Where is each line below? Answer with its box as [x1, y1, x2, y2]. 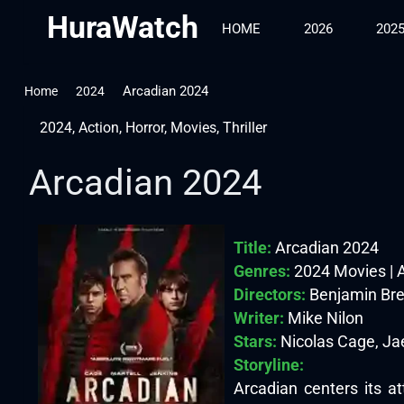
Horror [124, 119, 164, 136]
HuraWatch [46, 9, 198, 45]
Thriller [222, 119, 267, 136]
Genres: [233, 261, 290, 280]
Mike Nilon [283, 308, 363, 327]
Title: [233, 237, 271, 257]
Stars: [233, 331, 277, 351]
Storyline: [233, 354, 304, 374]
